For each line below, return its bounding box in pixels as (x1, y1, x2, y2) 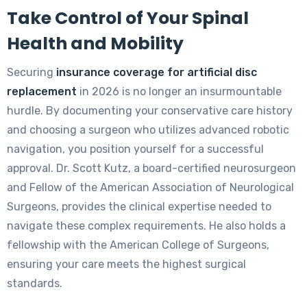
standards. (7, 276, 62, 290)
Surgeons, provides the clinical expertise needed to (7, 199, 271, 213)
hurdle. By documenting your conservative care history (7, 103, 293, 117)
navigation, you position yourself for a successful (7, 142, 264, 156)
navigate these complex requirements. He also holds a (7, 219, 286, 232)
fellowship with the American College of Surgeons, (7, 238, 269, 251)
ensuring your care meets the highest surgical (7, 257, 246, 271)
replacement (7, 84, 77, 98)
